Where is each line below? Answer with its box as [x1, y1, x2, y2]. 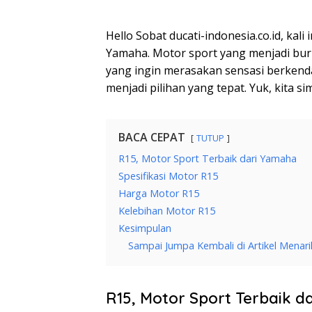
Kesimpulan [118, 221, 171, 235]
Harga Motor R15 [118, 187, 199, 201]
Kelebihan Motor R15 [118, 204, 215, 218]
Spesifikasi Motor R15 [118, 169, 218, 183]
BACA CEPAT [118, 130, 185, 146]
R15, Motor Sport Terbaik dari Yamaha [118, 152, 297, 166]
